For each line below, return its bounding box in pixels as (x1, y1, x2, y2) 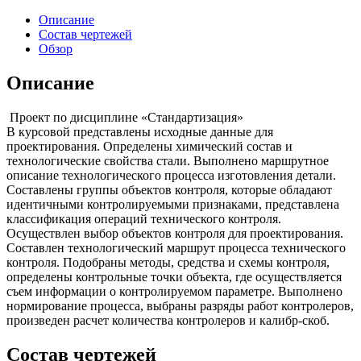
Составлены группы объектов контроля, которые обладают (6, 182, 332, 197)
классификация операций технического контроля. (6, 211, 281, 226)
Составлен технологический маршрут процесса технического (6, 240, 346, 255)
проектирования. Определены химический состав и (6, 139, 293, 153)
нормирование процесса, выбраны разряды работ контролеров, (6, 298, 354, 313)
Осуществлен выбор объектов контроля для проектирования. (6, 226, 343, 240)
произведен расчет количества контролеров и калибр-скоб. (6, 313, 330, 327)
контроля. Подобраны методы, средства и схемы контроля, (6, 255, 330, 269)
